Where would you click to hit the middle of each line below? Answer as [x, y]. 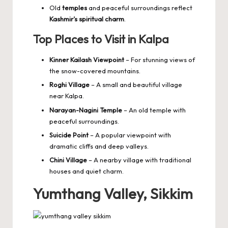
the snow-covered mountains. [95, 71]
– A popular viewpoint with [130, 135]
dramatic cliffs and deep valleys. [99, 146]
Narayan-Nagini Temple [86, 110]
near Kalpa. [67, 96]
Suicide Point [69, 135]
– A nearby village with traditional [139, 160]
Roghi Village [69, 85]
